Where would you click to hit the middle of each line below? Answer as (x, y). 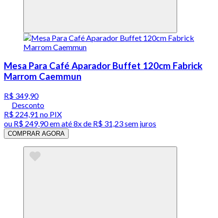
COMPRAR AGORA (36, 134)
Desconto (28, 105)
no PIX (50, 114)
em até (61, 124)
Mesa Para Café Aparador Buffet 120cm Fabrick (103, 66)
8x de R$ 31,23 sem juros (115, 124)
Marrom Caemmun (43, 77)
